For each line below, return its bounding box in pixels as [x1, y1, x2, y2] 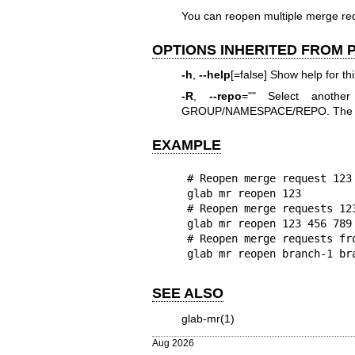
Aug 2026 [152, 337, 194, 348]
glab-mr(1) [181, 311, 235, 325]
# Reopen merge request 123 [186, 172, 352, 185]
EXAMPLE [152, 137, 221, 154]
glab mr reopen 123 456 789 [186, 217, 352, 231]
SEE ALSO [152, 285, 223, 302]
